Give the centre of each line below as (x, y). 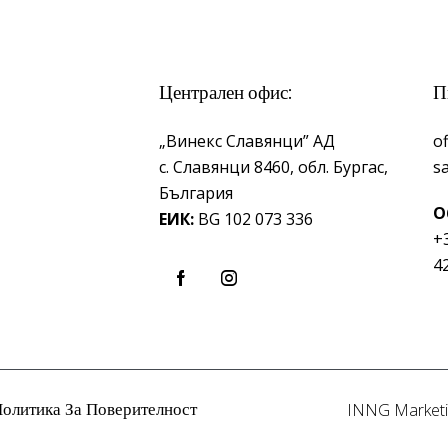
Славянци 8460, (236, 166)
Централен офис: (226, 91)
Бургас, (361, 166)
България (196, 192)
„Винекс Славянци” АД (249, 140)
